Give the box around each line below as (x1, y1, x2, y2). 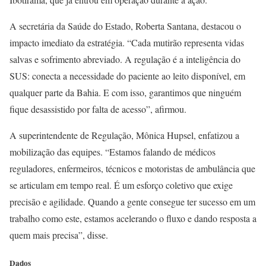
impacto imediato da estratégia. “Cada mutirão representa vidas (9, 36, 244, 49)
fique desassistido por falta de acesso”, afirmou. (9, 102, 186, 115)
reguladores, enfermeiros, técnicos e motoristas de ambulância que (9, 161, 255, 175)
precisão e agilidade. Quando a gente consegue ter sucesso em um (9, 195, 255, 208)
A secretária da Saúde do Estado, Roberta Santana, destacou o (9, 19, 241, 32)
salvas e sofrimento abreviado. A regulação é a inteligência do (9, 52, 240, 65)
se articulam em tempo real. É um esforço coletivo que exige (9, 178, 233, 191)
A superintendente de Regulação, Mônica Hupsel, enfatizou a (9, 128, 239, 141)
